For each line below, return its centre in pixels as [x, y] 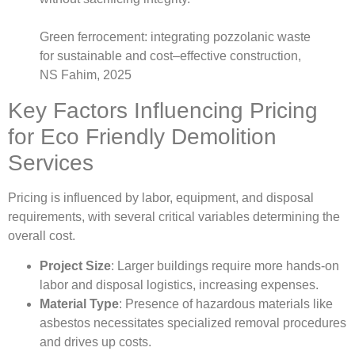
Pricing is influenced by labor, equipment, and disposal [161, 198]
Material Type [79, 304]
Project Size [75, 266]
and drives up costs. [95, 342]
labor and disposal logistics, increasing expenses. [179, 285]
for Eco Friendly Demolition [142, 137]
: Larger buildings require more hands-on [225, 266]
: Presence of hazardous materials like [226, 304]
